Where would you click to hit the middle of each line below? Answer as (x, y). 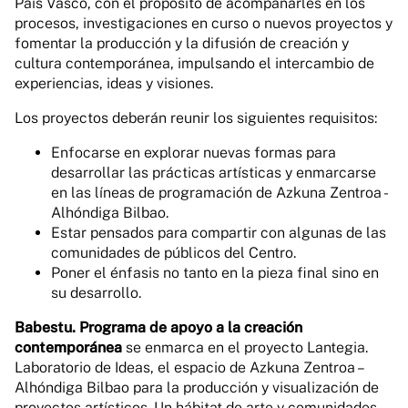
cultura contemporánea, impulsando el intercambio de (194, 63)
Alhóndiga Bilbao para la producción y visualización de (197, 388)
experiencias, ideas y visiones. (114, 83)
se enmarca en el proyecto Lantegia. (245, 347)
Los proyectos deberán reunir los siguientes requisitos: (196, 118)
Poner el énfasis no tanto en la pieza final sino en (215, 273)
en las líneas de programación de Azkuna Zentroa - (219, 193)
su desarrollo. (96, 293)
